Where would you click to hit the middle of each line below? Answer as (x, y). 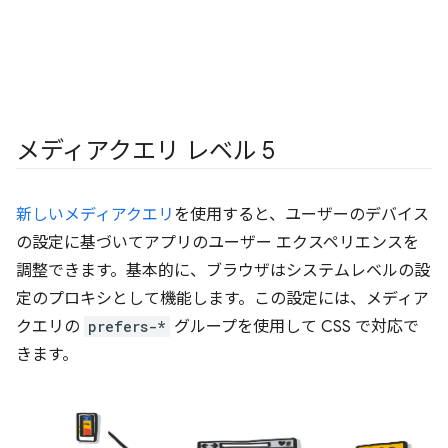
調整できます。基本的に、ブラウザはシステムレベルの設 (223, 270)
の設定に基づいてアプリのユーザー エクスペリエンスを (217, 242)
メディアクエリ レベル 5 (145, 150)
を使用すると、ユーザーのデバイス (301, 214)
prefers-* (127, 326)
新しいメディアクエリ (95, 214)
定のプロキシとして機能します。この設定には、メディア (222, 298)
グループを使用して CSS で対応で (294, 326)
